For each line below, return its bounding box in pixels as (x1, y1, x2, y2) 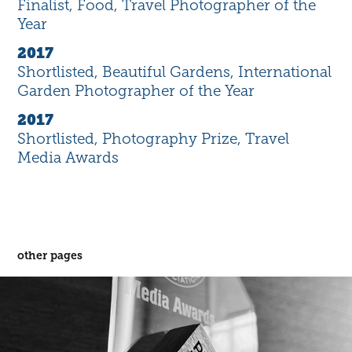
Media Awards (17, 149, 119, 167)
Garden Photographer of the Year (17, 82, 255, 100)
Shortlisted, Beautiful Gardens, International (17, 64, 332, 81)
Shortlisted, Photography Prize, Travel (17, 130, 290, 148)
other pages (17, 249, 83, 262)
